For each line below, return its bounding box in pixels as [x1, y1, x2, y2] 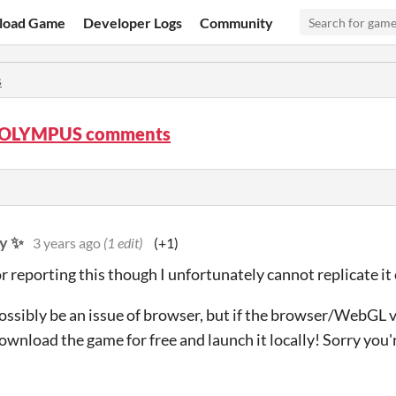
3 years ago [33, 234, 101, 251]
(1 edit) [103, 234, 142, 251]
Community [200, 13, 274, 31]
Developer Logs [83, 13, 183, 31]
